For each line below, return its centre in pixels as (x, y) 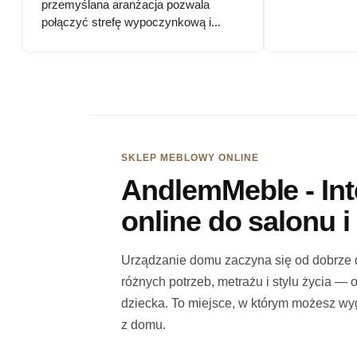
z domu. (144, 325)
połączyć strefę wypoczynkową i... (131, 22)
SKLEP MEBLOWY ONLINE (190, 158)
